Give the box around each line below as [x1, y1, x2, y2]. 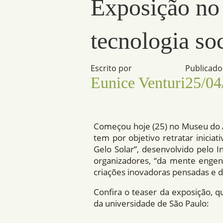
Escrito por [91, 63, 132, 74]
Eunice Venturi [91, 74, 185, 92]
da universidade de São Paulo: [94, 198, 210, 210]
